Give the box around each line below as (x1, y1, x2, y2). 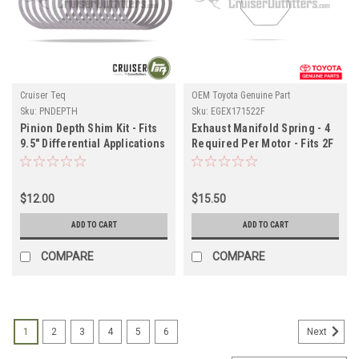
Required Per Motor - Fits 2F (192, 136, 333, 150)
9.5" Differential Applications (20, 136, 166, 150)
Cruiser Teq (20, 89, 66, 101)
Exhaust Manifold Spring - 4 (192, 121, 330, 135)
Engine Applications (192, 151, 292, 165)
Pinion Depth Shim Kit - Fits (20, 121, 157, 135)
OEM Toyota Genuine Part (192, 89, 290, 101)
